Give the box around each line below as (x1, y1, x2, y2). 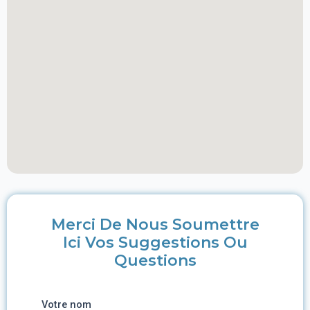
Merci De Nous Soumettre (51, 215, 259, 234)
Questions (113, 251, 197, 270)
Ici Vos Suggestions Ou (62, 233, 248, 252)
